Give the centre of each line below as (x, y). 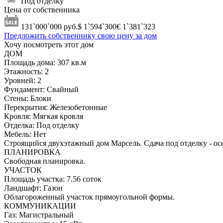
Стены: (16, 98)
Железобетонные (78, 107)
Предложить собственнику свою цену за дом (80, 35)
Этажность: (23, 71)
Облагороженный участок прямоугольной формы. (89, 197)
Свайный (63, 89)
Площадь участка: (34, 179)
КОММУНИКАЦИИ (40, 206)
